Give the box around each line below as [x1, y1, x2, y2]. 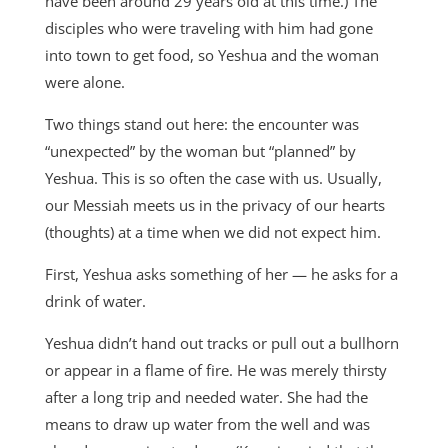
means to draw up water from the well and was [44, 414, 370, 434]
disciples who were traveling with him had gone [44, 18, 373, 38]
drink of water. [44, 291, 146, 311]
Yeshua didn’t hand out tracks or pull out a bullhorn [44, 333, 399, 353]
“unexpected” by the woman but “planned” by [44, 141, 356, 161]
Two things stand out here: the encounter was [44, 114, 359, 134]
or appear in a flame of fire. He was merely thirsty [44, 360, 387, 380]
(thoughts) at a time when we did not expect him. [44, 222, 381, 242]
